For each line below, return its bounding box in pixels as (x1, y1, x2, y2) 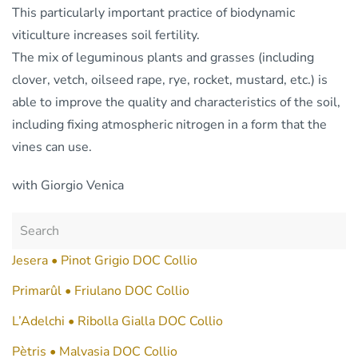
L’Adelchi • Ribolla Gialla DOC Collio (12, 312, 223, 331)
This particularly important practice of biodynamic (12, 4, 295, 22)
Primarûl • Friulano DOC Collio (12, 282, 189, 300)
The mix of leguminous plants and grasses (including (12, 49, 314, 67)
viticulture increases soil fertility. (12, 26, 200, 45)
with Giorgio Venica (12, 177, 124, 195)
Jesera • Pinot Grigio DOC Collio (12, 252, 197, 270)
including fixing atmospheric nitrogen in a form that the (12, 116, 327, 134)
